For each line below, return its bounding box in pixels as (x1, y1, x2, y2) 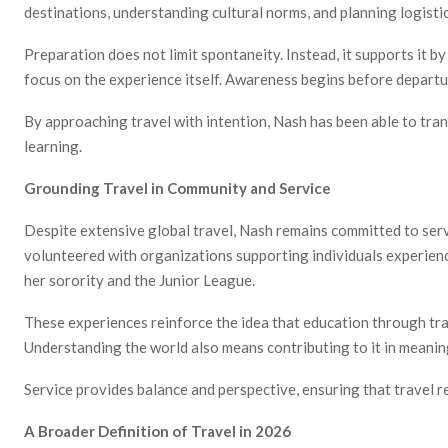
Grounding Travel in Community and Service (24, 178, 331, 197)
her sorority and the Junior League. (24, 270, 255, 289)
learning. (24, 136, 82, 155)
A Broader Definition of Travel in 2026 (24, 421, 291, 440)
